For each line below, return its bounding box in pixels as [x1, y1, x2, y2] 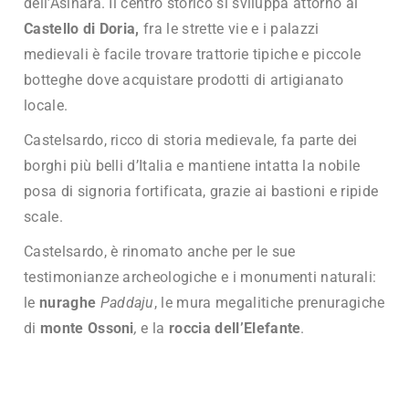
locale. [24, 96, 68, 114]
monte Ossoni [39, 319, 134, 337]
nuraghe [38, 293, 97, 311]
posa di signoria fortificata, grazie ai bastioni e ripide [24, 182, 379, 200]
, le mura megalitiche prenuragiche [153, 293, 385, 311]
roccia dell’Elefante [169, 319, 301, 337]
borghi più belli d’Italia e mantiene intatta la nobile [24, 156, 361, 174]
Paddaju [100, 293, 154, 311]
